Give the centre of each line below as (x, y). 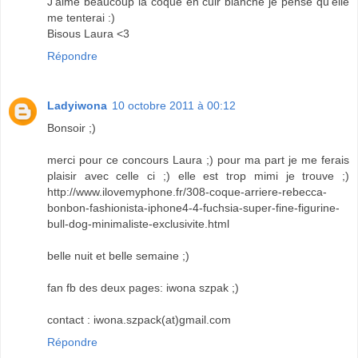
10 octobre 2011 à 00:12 (174, 105)
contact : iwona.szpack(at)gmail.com (139, 319)
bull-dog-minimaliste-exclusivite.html (138, 223)
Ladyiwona (77, 105)
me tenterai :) (81, 17)
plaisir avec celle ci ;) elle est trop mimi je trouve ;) (198, 175)
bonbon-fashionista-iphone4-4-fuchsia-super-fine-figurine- (193, 207)
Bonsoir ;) (72, 127)
